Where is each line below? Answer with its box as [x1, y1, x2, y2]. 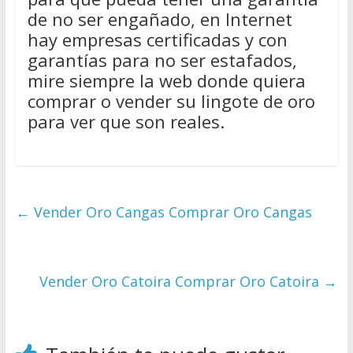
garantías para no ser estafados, [27, 47, 297, 72]
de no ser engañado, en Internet [27, 6, 292, 31]
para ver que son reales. [27, 109, 225, 133]
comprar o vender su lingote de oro [27, 88, 315, 113]
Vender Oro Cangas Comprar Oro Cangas [29, 202, 312, 221]
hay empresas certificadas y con [27, 27, 288, 51]
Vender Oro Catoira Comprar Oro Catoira [39, 271, 324, 291]
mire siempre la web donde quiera [27, 68, 306, 92]
